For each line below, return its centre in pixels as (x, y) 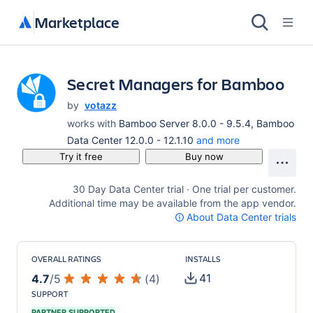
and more (218, 140)
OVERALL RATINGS (66, 259)
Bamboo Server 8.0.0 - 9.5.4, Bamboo (206, 123)
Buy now (204, 156)
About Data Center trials (241, 217)
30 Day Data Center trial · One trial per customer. (184, 189)
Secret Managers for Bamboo (176, 84)
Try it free (81, 156)
